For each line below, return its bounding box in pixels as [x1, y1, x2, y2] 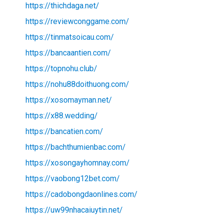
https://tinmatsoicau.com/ [25, 32, 114, 42]
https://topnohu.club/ [25, 64, 97, 74]
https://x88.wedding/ [25, 111, 98, 121]
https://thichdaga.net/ [25, 1, 99, 11]
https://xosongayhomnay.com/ [25, 158, 130, 168]
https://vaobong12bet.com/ [25, 174, 120, 184]
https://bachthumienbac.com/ [25, 142, 126, 152]
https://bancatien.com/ [25, 127, 103, 137]
